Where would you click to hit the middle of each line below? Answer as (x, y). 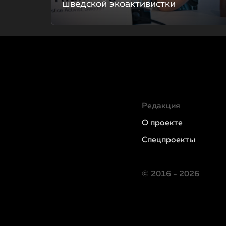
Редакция (161, 106)
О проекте (162, 123)
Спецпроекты (168, 140)
